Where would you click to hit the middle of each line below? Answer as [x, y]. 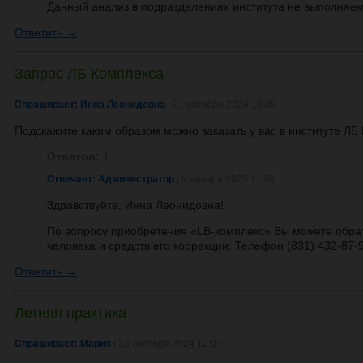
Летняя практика [70, 312]
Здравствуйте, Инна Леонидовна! [135, 205]
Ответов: [73, 156]
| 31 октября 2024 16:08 [221, 105]
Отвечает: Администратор [111, 179]
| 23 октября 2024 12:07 [167, 344]
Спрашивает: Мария [63, 344]
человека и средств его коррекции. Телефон [167, 246]
